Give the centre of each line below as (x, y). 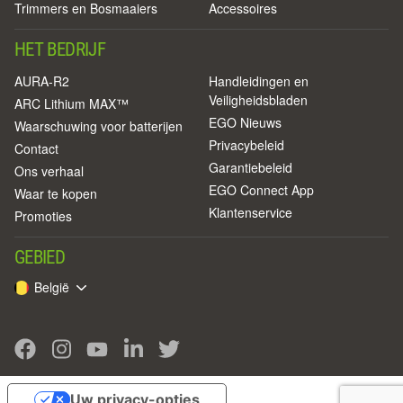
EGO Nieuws (245, 123)
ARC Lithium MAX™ (72, 104)
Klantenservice (251, 213)
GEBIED (40, 258)
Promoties (43, 216)
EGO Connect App (261, 190)
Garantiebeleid (251, 168)
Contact (36, 149)
